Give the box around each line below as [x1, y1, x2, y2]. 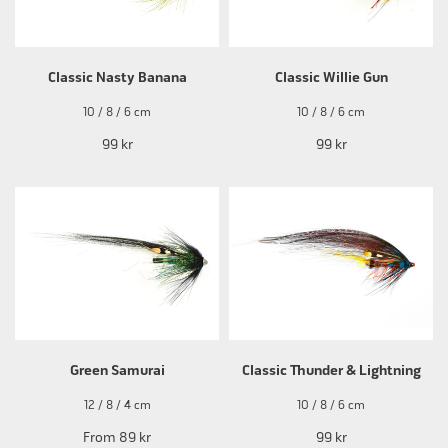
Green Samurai [69, 362, 165, 380]
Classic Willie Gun [274, 69, 388, 87]
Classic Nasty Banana [47, 69, 187, 87]
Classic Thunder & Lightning [241, 362, 421, 380]
